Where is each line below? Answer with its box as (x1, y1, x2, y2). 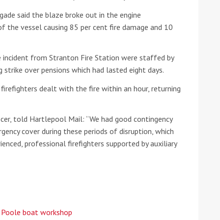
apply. (119, 17, 137, 26)
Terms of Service (73, 17, 119, 26)
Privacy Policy (24, 17, 60, 26)
